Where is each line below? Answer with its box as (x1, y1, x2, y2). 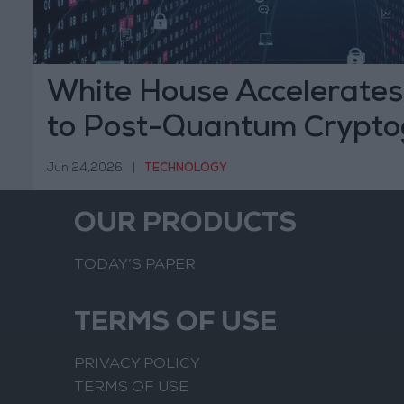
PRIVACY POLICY (74, 357, 200, 373)
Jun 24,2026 (47, 162, 123, 175)
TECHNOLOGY (144, 162, 227, 175)
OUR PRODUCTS (74, 212, 297, 240)
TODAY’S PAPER (74, 258, 196, 274)
